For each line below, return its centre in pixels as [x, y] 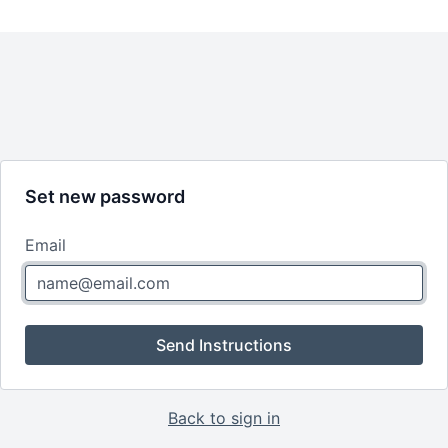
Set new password [105, 196]
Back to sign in [224, 418]
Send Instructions [224, 345]
